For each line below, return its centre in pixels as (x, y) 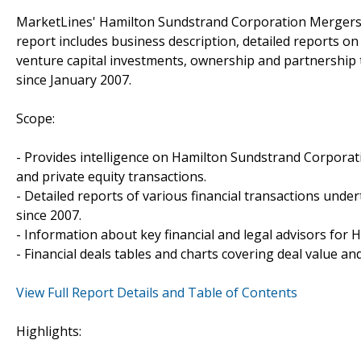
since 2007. (49, 215)
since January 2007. (74, 79)
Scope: (35, 118)
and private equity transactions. (111, 176)
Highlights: (49, 331)
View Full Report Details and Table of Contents (157, 292)
